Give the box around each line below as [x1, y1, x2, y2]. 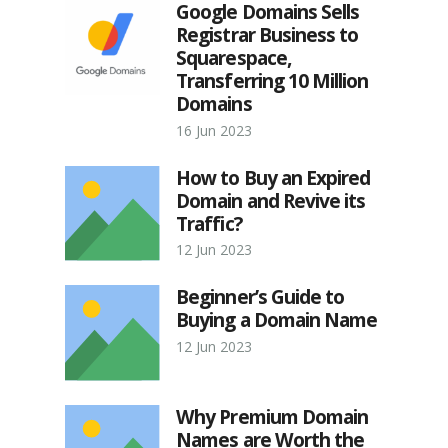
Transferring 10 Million [176, 66, 369, 94]
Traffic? [176, 209, 242, 237]
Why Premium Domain [176, 402, 369, 430]
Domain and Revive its [176, 186, 366, 214]
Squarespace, [176, 43, 291, 71]
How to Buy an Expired [176, 163, 371, 191]
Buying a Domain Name [176, 306, 378, 334]
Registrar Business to [176, 20, 359, 48]
